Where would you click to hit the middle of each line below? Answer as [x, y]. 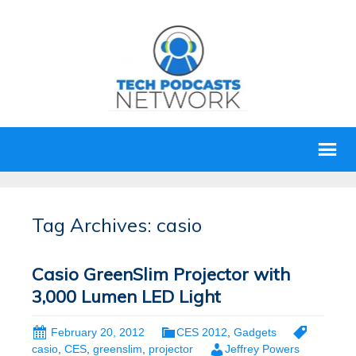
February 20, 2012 [98, 332]
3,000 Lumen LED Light [126, 296]
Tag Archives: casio [117, 225]
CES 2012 [202, 332]
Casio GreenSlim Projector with [161, 274]
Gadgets [255, 332]
